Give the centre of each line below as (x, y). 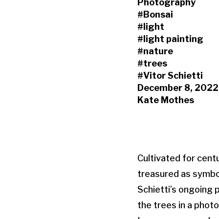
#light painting (170, 39)
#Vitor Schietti (170, 75)
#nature (155, 51)
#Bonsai (155, 14)
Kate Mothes (166, 100)
